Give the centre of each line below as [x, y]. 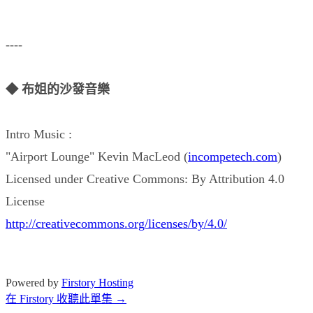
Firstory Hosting [97, 282]
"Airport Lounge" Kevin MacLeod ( [97, 156]
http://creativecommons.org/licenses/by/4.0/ [116, 223]
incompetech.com [233, 156]
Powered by [34, 282]
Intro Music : [39, 134]
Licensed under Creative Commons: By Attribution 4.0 [145, 179]
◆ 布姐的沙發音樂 [58, 89]
